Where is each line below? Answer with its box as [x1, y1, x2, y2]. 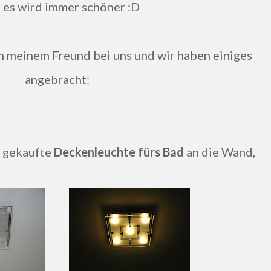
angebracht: [24, 72, 90, 87]
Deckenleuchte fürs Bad [54, 145, 186, 159]
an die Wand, [186, 145, 255, 159]
